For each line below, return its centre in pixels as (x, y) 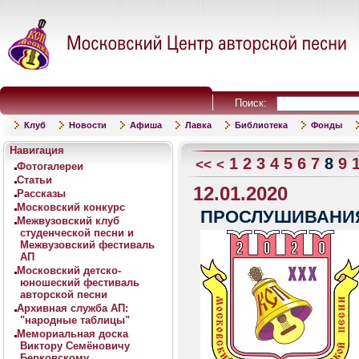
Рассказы (41, 194)
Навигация (37, 150)
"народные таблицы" (75, 320)
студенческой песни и (77, 233)
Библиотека (261, 125)
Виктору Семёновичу (75, 346)
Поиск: (256, 103)
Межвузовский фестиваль (87, 245)
